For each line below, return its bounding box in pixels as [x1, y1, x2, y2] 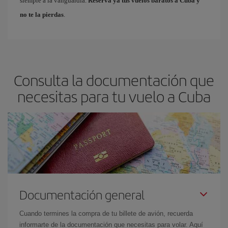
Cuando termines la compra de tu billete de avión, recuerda [19, 209, 193, 217]
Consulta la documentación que [14, 69, 214, 91]
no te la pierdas [20, 10, 64, 18]
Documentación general [19, 185, 145, 203]
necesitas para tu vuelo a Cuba [17, 85, 211, 107]
